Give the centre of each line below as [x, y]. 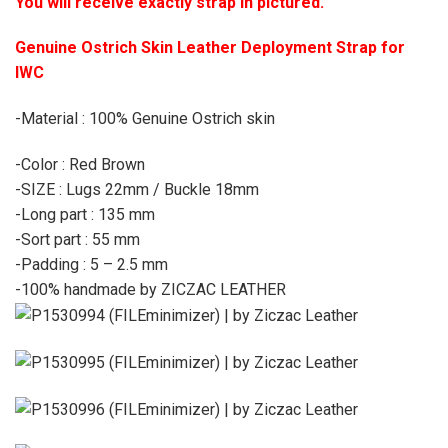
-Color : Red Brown [80, 164]
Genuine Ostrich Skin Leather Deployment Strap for [210, 48]
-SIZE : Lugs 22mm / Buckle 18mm [137, 189]
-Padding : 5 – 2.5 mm [91, 264]
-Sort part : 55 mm [77, 239]
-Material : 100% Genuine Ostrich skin [145, 119]
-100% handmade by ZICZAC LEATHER [150, 289]
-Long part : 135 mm [85, 214]
